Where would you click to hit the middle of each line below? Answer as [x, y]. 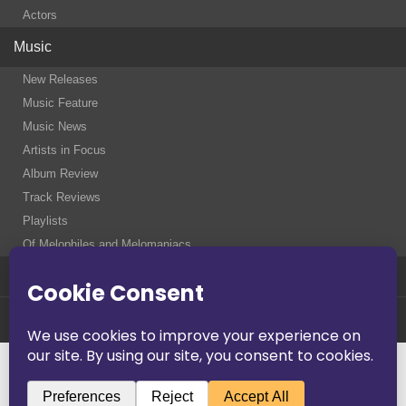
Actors [40, 14]
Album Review [60, 173]
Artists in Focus [64, 150]
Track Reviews [62, 197]
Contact [39, 275]
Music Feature [60, 102]
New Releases [60, 79]
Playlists [45, 220]
